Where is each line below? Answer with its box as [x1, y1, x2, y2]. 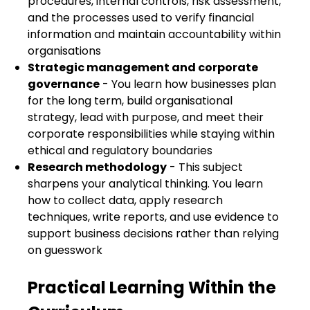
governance [28, 76, 100, 92]
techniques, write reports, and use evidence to [28, 209, 279, 225]
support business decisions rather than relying [28, 226, 279, 241]
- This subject [167, 159, 243, 175]
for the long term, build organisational [28, 93, 232, 109]
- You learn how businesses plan [100, 76, 276, 92]
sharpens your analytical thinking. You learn [28, 176, 263, 192]
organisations [28, 43, 101, 59]
